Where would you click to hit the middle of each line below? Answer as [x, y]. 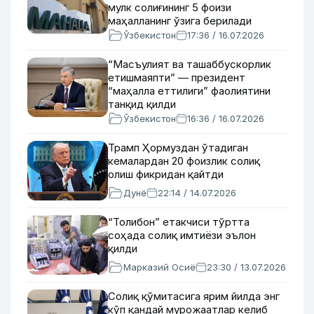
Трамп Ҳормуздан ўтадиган [178, 148]
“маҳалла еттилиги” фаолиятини [189, 91]
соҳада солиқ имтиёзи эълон [182, 235]
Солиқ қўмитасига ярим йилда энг [194, 296]
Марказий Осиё [159, 267]
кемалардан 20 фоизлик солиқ [184, 161]
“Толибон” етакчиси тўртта [179, 222]
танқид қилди [142, 104]
